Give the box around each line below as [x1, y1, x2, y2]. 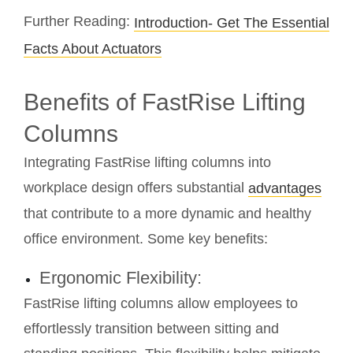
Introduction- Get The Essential [134, 14, 329, 31]
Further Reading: [24, 13, 134, 30]
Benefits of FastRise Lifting [24, 88, 306, 115]
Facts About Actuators [24, 40, 162, 57]
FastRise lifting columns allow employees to [24, 295, 298, 312]
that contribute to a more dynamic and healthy [24, 206, 311, 222]
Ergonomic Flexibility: [39, 268, 206, 288]
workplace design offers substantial [24, 179, 248, 195]
